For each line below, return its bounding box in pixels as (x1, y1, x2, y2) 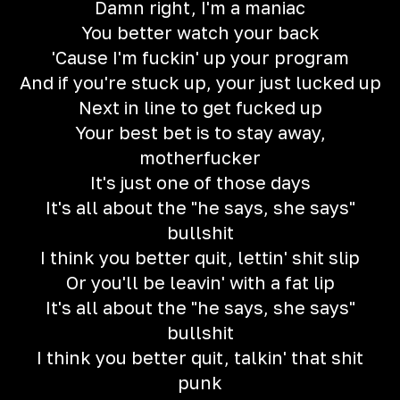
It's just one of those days (89, 171, 311, 193)
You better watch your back (80, 21, 320, 43)
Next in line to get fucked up (78, 96, 322, 118)
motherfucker (139, 146, 261, 168)
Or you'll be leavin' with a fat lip (65, 271, 335, 293)
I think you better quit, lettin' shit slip (40, 246, 360, 268)
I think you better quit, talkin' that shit (37, 346, 363, 368)
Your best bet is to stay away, (74, 121, 326, 143)
